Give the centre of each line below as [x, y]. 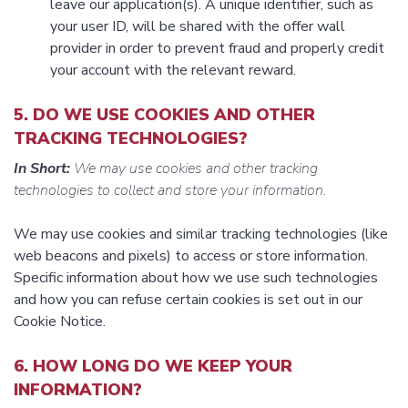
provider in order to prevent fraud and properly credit [217, 49]
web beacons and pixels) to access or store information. [191, 256]
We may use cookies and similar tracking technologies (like [201, 235]
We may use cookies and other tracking [194, 169]
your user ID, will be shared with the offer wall [198, 27]
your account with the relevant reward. [173, 71]
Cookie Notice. [60, 322]
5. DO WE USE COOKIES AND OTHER [164, 115]
